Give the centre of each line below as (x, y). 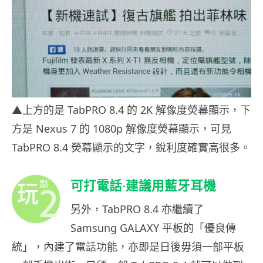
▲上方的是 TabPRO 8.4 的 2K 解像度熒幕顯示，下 (131, 109)
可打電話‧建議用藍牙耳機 (143, 185)
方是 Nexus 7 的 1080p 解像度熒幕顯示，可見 (122, 128)
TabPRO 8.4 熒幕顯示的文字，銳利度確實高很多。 (131, 147)
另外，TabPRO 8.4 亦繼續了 (137, 209)
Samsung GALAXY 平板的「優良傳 (153, 227)
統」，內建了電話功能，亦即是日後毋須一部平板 (128, 246)
